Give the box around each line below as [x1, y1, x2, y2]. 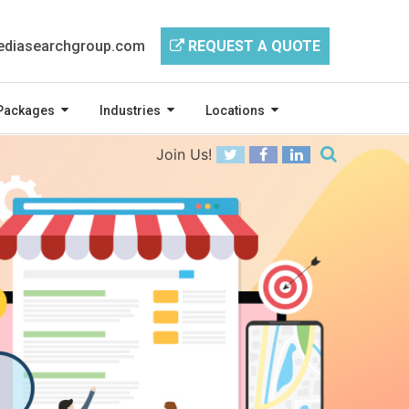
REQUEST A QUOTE [184, 37, 320, 55]
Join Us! [156, 145, 212, 164]
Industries [99, 103, 161, 119]
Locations [204, 103, 265, 119]
